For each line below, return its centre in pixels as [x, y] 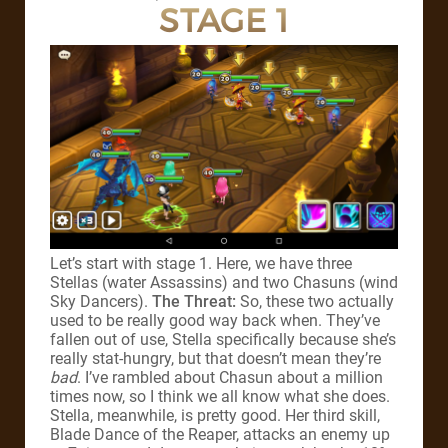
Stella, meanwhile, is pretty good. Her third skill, [215, 415]
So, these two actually [317, 301]
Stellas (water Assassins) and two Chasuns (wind [224, 282]
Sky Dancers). [101, 301]
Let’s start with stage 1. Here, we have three [201, 263]
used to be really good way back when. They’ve [215, 320]
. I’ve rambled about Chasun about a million [230, 377]
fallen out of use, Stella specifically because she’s [223, 339]
